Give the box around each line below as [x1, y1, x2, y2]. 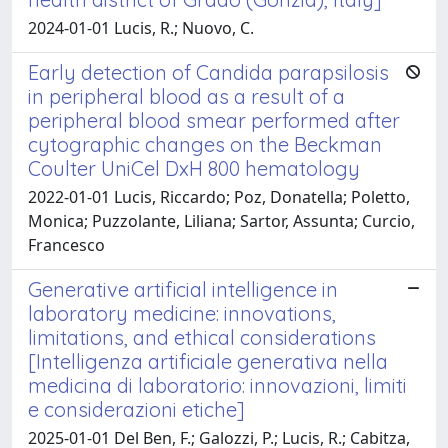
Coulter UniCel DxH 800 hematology [28, 155, 360, 181]
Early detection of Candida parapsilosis [28, 59, 389, 85]
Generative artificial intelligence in [28, 276, 338, 302]
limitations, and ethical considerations [28, 324, 376, 350]
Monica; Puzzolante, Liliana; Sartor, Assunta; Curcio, [28, 209, 415, 232]
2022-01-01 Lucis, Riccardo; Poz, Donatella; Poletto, [28, 185, 410, 208]
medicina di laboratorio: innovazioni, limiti [28, 372, 407, 398]
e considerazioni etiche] [28, 396, 245, 422]
